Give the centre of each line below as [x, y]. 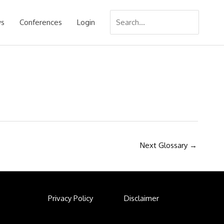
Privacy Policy [70, 198]
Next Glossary [165, 145]
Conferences [40, 22]
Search [121, 14]
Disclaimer [141, 198]
